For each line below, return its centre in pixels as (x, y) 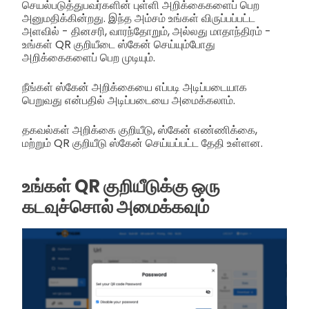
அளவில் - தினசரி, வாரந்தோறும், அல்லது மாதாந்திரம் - (147, 31)
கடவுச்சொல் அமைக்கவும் (116, 207)
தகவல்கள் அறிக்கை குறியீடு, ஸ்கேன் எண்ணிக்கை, (140, 130)
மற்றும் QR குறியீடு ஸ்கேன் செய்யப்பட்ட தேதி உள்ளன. (142, 143)
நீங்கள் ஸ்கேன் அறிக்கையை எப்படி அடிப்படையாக (134, 87)
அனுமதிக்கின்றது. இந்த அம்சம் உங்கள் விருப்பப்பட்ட (139, 18)
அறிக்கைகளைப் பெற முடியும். (89, 57)
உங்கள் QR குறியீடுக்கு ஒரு (121, 186)
